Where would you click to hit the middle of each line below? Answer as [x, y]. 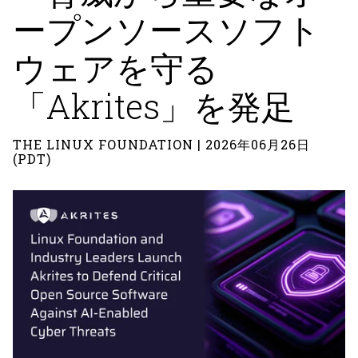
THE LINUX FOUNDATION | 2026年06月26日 [161, 144]
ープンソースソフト [167, 29]
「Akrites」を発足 [154, 106]
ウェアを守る [115, 68]
